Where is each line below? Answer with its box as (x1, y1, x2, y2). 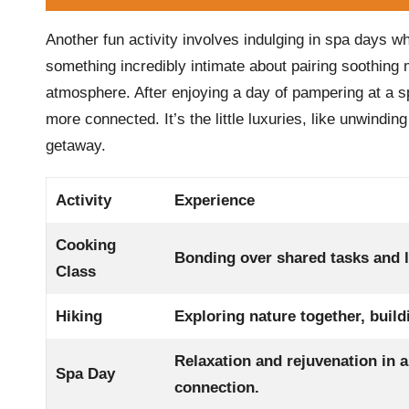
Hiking (56, 307, 103, 325)
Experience (174, 191, 256, 209)
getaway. (46, 136, 106, 154)
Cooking (56, 236, 117, 254)
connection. (174, 378, 260, 396)
